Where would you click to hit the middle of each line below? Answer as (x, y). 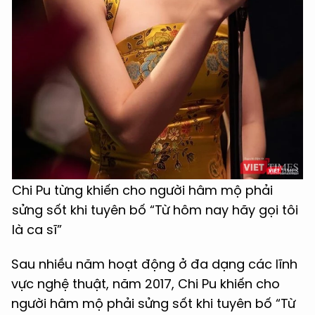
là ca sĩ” (37, 230)
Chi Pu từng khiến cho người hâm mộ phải (142, 191)
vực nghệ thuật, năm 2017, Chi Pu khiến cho (146, 284)
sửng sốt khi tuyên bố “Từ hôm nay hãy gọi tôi (155, 210)
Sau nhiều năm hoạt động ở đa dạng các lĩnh (154, 264)
